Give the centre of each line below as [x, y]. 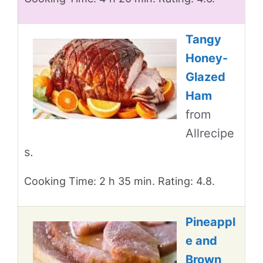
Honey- [207, 58]
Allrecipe [210, 133]
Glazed [205, 77]
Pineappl [210, 222]
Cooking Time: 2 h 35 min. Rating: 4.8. [119, 181]
